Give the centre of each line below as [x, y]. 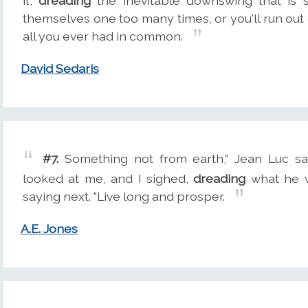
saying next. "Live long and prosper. [124, 197]
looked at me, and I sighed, [108, 179]
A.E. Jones [49, 229]
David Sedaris [60, 69]
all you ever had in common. [103, 36]
